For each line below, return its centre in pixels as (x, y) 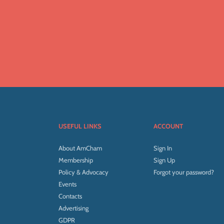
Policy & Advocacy (83, 172)
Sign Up (164, 160)
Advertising (73, 208)
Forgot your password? (183, 172)
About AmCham (80, 148)
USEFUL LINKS (80, 126)
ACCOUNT (168, 126)
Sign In (162, 148)
